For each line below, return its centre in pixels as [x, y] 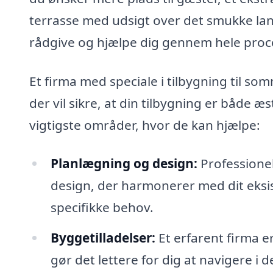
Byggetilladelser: [103, 238]
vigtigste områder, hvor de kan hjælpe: [145, 125]
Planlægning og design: [124, 164]
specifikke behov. [102, 207]
